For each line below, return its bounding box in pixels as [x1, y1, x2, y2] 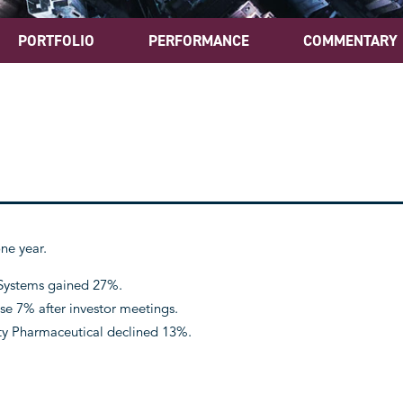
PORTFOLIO [18, 31, 94, 50]
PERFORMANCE [148, 31, 249, 50]
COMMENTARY [303, 31, 398, 50]
